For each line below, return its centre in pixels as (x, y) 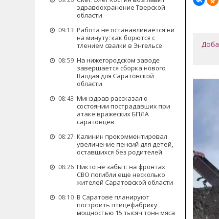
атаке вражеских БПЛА (113, 114)
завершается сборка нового (121, 68)
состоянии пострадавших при (123, 106)
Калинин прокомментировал (122, 136)
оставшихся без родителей (120, 152)
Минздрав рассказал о (112, 98)
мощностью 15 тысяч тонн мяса (126, 213)
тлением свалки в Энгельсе (120, 45)
